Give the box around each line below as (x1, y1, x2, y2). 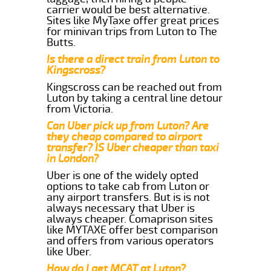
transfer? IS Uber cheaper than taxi (47, 140, 220, 154)
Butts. (47, 35, 76, 49)
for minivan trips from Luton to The (47, 24, 218, 38)
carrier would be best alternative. (47, 2, 211, 16)
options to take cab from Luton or (47, 179, 210, 193)
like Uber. (47, 244, 92, 258)
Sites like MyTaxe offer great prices (47, 13, 220, 27)
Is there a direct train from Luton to (47, 52, 220, 66)
